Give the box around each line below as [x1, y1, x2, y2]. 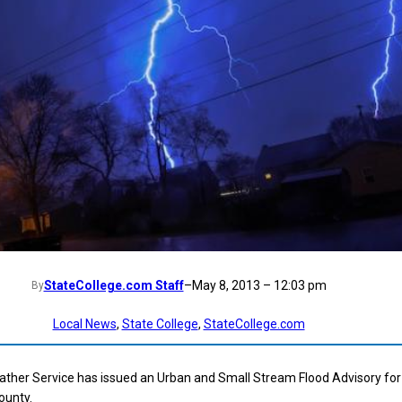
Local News [52, 317, 117, 332]
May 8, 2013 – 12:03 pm [191, 278, 327, 293]
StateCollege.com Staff [43, 278, 184, 293]
